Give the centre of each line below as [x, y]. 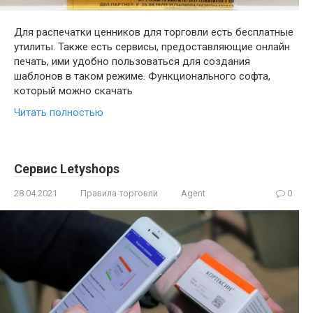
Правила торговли [119, 193]
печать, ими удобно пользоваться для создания [132, 61]
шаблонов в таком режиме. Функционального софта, [142, 76]
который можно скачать [73, 90]
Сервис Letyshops [67, 168]
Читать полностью [59, 112]
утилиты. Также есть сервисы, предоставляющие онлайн [152, 46]
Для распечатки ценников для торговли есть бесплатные [154, 32]
